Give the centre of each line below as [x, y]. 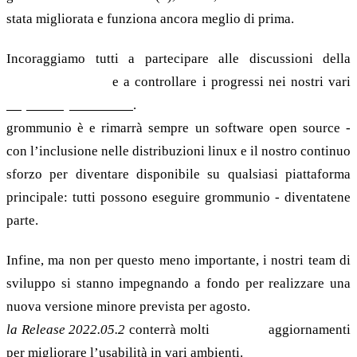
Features [239, 330]
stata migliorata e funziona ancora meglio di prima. [150, 18]
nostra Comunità [57, 82]
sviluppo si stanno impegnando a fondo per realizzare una [178, 284]
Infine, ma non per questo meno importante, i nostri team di [178, 261]
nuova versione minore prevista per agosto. [128, 307]
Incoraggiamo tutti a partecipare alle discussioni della [178, 59]
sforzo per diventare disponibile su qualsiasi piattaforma [178, 175]
